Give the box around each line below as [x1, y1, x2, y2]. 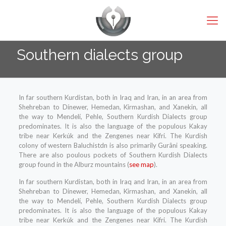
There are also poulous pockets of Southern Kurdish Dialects [18, 151, 208, 159]
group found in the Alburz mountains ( [18, 160, 129, 169]
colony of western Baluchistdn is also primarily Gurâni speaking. [18, 141, 208, 150]
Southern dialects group [17, 46, 183, 64]
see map [129, 160, 154, 169]
